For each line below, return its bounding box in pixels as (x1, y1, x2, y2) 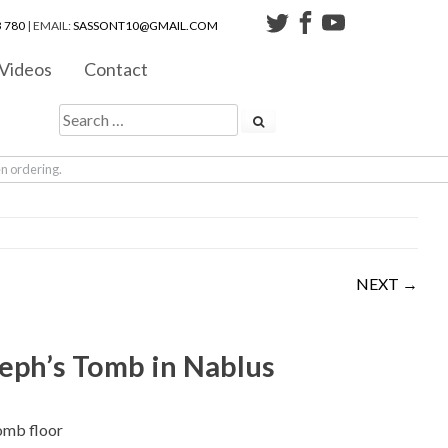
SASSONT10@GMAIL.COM (73, 18, 218, 33)
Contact (84, 58, 148, 80)
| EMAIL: (25, 18, 73, 33)
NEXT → (356, 273, 418, 293)
